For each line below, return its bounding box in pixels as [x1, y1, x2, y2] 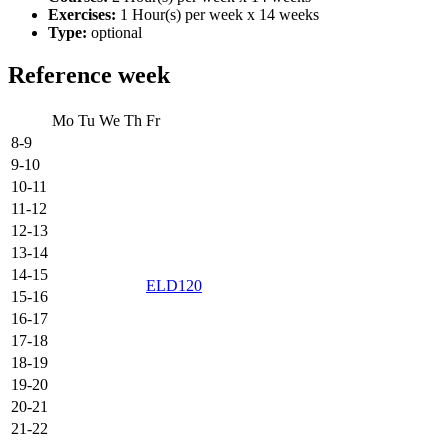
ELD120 [146, 277, 202, 295]
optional [87, 24, 142, 42]
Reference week [8, 62, 170, 89]
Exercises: [48, 6, 116, 24]
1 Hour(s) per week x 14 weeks [116, 6, 319, 24]
